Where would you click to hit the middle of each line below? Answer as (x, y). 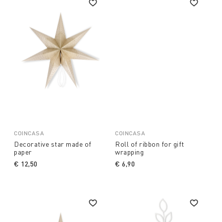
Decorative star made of (53, 144)
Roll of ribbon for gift (150, 144)
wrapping (129, 152)
